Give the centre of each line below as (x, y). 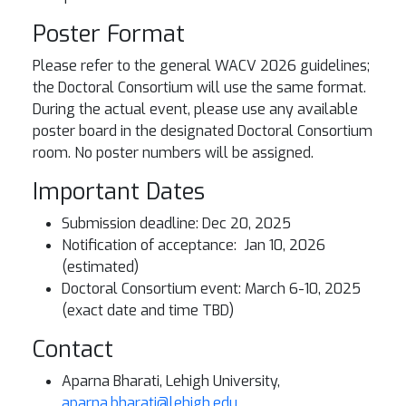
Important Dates (119, 192)
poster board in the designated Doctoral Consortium (203, 131)
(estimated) (100, 267)
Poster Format (109, 34)
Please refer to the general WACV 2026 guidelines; (201, 66)
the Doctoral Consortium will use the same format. (199, 87)
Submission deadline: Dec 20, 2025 (176, 223)
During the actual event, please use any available (195, 109)
